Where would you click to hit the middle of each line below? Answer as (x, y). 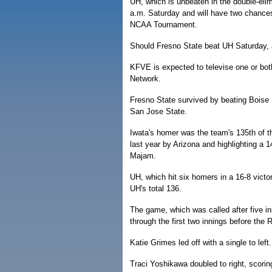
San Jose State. (158, 111)
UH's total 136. (156, 189)
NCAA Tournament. (164, 25)
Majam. (143, 156)
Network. (145, 79)
